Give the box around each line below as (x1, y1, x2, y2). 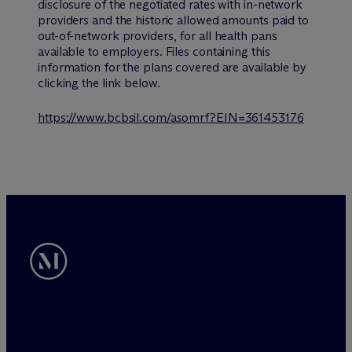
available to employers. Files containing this (38, 44, 270, 59)
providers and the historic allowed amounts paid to (38, 13, 309, 27)
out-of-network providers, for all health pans (38, 28, 277, 43)
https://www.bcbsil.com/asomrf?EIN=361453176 (38, 110, 304, 125)
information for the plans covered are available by (38, 60, 306, 75)
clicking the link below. (38, 75, 160, 90)
